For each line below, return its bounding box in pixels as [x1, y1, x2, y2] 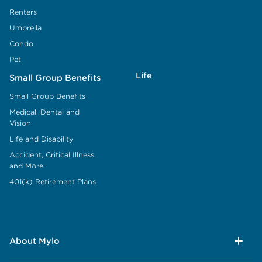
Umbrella [9, 23, 42, 32]
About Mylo [9, 236, 60, 246]
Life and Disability [9, 134, 73, 143]
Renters [9, 7, 37, 16]
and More [9, 161, 43, 170]
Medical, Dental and [9, 107, 80, 116]
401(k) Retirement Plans [9, 177, 96, 186]
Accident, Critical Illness [9, 150, 94, 159]
